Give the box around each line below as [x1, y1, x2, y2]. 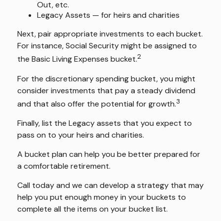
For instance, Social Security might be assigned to [17, 40, 197, 51]
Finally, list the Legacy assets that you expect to [17, 117, 192, 128]
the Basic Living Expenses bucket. [17, 54, 137, 65]
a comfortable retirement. [17, 160, 110, 171]
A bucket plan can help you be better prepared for [17, 148, 200, 159]
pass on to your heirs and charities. [17, 129, 144, 140]
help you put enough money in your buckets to [17, 191, 186, 202]
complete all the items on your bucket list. [17, 203, 168, 214]
